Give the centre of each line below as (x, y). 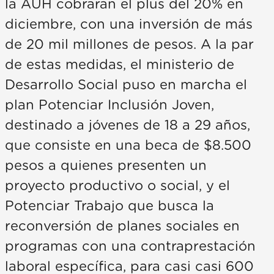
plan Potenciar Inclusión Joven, (109, 105)
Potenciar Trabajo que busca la (109, 206)
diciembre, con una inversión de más (129, 24)
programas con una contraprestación (130, 246)
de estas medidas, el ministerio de (120, 65)
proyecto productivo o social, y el (117, 186)
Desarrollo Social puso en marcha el (126, 85)
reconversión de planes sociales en (122, 226)
